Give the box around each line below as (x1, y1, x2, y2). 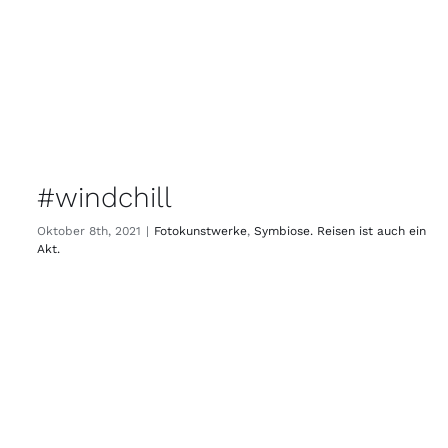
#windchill (37, 181, 172, 215)
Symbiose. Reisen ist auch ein (254, 224, 426, 239)
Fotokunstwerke (154, 224, 247, 239)
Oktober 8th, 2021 (37, 224, 141, 239)
